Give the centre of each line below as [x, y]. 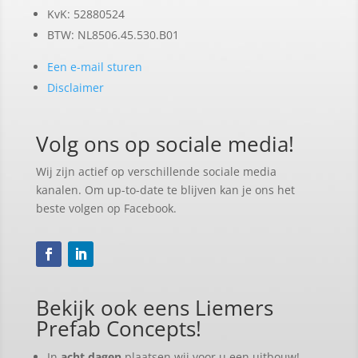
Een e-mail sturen [94, 66]
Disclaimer [75, 87]
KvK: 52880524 [86, 14]
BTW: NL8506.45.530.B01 [113, 34]
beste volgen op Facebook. [106, 208]
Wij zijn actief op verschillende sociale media [156, 171]
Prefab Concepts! [118, 328]
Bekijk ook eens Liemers [154, 307]
